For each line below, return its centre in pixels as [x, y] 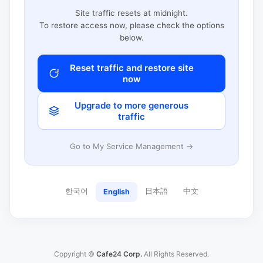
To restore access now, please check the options [131, 25]
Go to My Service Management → [131, 146]
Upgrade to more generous [131, 105]
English [116, 192]
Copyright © [75, 254]
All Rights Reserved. [176, 254]
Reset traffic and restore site [131, 68]
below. [131, 37]
